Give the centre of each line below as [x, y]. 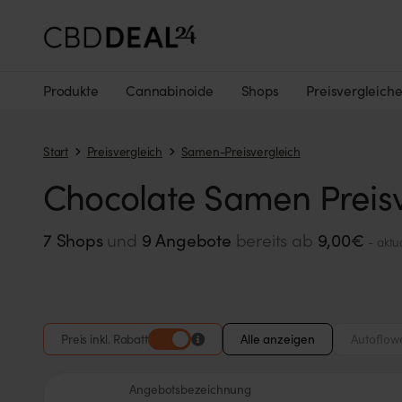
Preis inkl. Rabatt [105, 339]
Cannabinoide [170, 90]
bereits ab [274, 239]
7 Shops [73, 239]
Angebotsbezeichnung [190, 389]
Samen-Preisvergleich [240, 152]
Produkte [71, 90]
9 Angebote [186, 239]
